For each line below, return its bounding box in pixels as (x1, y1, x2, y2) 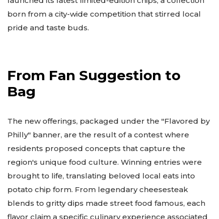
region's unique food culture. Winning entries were (7, 157, 202, 167)
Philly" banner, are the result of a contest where (7, 130, 189, 139)
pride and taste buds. (7, 23, 89, 33)
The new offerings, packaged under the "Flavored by (7, 116, 210, 126)
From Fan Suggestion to (7, 66, 180, 84)
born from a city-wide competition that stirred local (7, 9, 201, 19)
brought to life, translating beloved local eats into (7, 171, 195, 180)
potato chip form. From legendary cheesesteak (7, 184, 188, 194)
